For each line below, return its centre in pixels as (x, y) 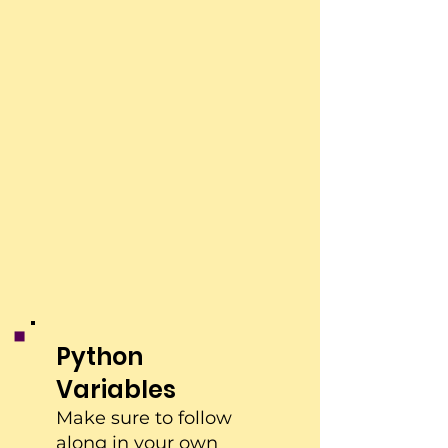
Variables (116, 389)
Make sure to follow (144, 418)
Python (99, 356)
